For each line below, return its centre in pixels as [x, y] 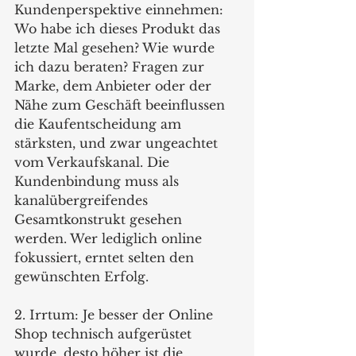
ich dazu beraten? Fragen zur [111, 66]
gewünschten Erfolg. [83, 276]
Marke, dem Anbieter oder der [115, 85]
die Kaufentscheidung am [100, 124]
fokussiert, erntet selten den [106, 257]
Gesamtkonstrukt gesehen [100, 219]
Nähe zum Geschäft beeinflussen [122, 104]
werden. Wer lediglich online [110, 238]
